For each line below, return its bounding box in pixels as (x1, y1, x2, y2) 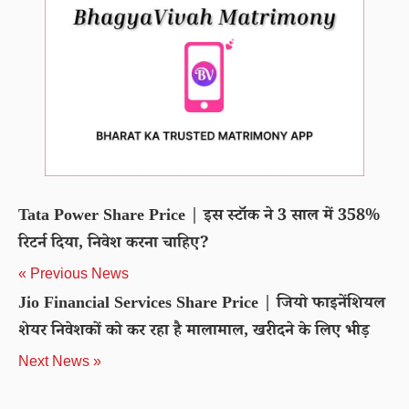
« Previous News (18, 266, 129, 281)
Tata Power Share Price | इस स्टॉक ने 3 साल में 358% (18, 204, 380, 230)
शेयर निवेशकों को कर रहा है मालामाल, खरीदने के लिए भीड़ (18, 320, 370, 345)
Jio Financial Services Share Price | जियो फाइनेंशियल (18, 292, 385, 318)
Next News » (18, 353, 101, 369)
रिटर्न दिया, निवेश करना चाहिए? (18, 232, 209, 257)
